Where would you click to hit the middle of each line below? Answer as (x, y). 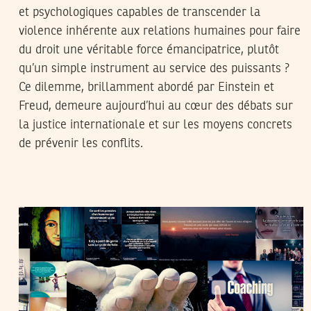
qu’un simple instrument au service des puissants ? (154, 68)
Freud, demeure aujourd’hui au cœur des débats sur (156, 106)
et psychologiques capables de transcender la (140, 12)
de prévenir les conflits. (81, 143)
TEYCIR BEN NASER (126, 193)
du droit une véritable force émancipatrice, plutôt (149, 50)
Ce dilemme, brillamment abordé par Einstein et (146, 87)
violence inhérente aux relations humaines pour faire (160, 31)
